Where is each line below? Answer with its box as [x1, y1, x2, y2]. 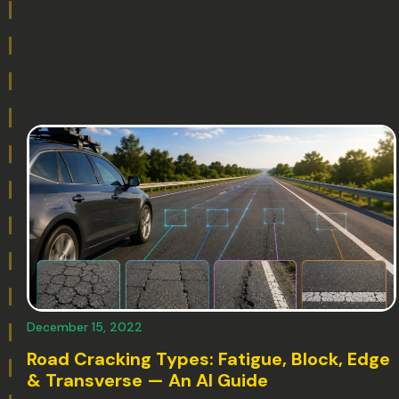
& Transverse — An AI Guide [27, 368, 268, 392]
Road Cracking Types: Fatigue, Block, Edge [27, 346, 390, 370]
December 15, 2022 [27, 318, 142, 335]
